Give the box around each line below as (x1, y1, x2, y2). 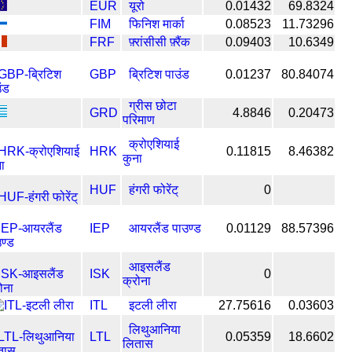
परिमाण (123, 112, 155, 126)
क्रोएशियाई (129, 137, 179, 151)
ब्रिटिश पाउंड (129, 67, 189, 81)
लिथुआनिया (129, 322, 181, 336)
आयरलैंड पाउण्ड (129, 221, 201, 235)
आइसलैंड (129, 259, 170, 273)
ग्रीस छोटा (129, 98, 177, 112)
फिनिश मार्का (129, 16, 185, 31)
